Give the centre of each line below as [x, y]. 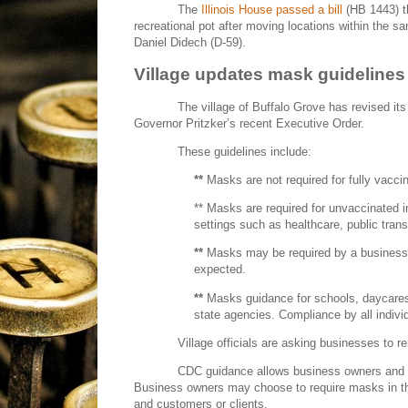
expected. [220, 270]
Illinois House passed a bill [272, 10]
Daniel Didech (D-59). [190, 43]
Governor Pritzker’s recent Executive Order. [249, 123]
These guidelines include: [245, 151]
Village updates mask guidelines [270, 75]
